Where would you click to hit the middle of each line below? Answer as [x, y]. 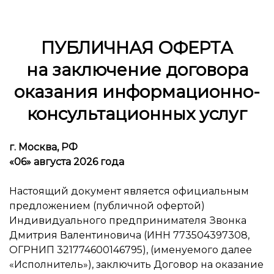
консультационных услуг [137, 114]
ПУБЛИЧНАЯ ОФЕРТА [137, 48]
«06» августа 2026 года [67, 162]
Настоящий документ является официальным [129, 191]
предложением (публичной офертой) [107, 206]
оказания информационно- [137, 92]
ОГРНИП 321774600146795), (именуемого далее [131, 250]
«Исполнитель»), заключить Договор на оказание [136, 265]
